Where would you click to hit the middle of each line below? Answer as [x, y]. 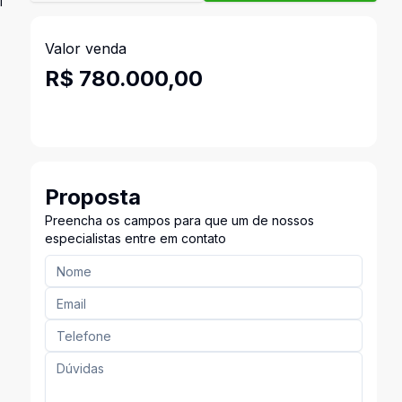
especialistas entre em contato [135, 238]
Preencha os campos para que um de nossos [179, 220]
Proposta [92, 197]
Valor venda [85, 48]
